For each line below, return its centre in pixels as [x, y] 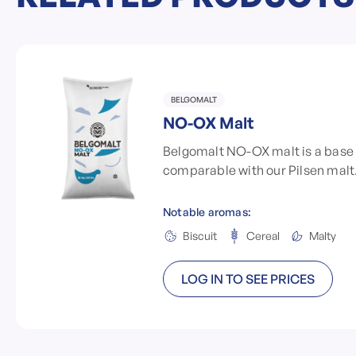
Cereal [263, 236]
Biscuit [200, 236]
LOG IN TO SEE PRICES [248, 279]
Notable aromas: [207, 212]
